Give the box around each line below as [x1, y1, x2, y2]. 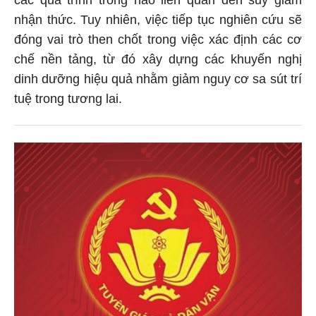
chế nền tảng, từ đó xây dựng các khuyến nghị [14, 49, 302, 64]
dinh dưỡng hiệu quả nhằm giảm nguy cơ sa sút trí [14, 69, 302, 84]
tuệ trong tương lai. [14, 89, 122, 104]
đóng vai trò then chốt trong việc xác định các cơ [14, 30, 302, 44]
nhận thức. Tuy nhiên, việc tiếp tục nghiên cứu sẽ [14, 10, 302, 25]
